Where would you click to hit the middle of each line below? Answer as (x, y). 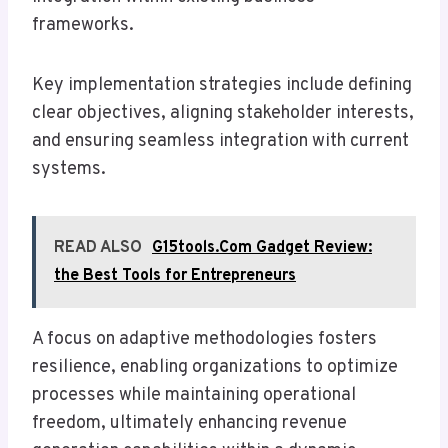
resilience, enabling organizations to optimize (215, 368)
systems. (69, 170)
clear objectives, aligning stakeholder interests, (223, 114)
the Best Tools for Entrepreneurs (175, 276)
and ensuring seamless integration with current (220, 142)
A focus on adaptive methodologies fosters (204, 340)
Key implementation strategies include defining (222, 86)
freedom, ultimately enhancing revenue (189, 424)
